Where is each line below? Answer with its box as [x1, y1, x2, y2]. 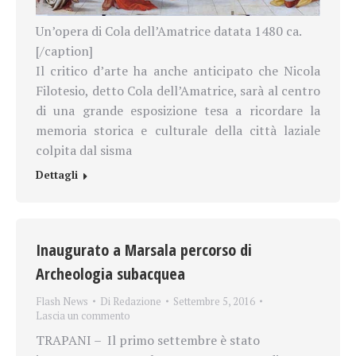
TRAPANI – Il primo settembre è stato [36, 331, 260, 350]
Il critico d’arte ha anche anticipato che [36, 62, 284, 80]
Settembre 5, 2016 [173, 294, 255, 309]
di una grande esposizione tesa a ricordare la [36, 102, 320, 120]
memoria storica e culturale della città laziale [36, 122, 320, 140]
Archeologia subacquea [36, 263, 185, 285]
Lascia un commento [36, 308, 130, 323]
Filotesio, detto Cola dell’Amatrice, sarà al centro [36, 82, 320, 100]
